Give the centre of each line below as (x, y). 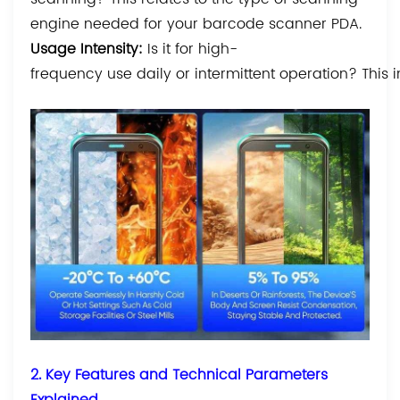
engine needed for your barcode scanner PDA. (196, 25)
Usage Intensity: (89, 50)
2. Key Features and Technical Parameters (179, 375)
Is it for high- (193, 50)
